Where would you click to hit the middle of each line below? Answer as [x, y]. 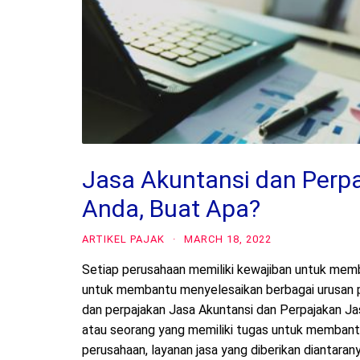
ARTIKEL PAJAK [123, 239]
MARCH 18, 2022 [228, 239]
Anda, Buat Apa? [171, 208]
